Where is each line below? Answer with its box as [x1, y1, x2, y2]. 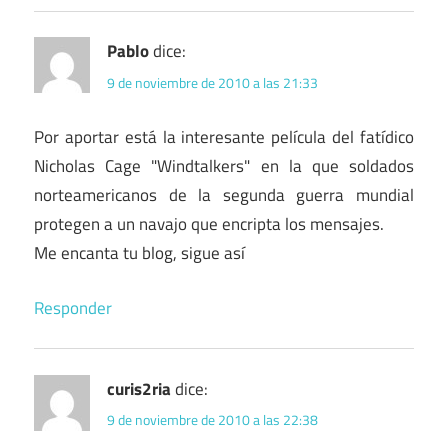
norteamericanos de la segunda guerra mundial [34, 182, 414, 209]
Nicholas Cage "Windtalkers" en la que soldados [34, 153, 414, 180]
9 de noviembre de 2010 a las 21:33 [107, 71, 318, 93]
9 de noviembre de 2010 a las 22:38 [107, 409, 318, 431]
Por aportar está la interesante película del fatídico [34, 124, 414, 151]
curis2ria [107, 375, 171, 402]
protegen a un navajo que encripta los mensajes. [34, 211, 384, 238]
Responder [34, 294, 112, 321]
